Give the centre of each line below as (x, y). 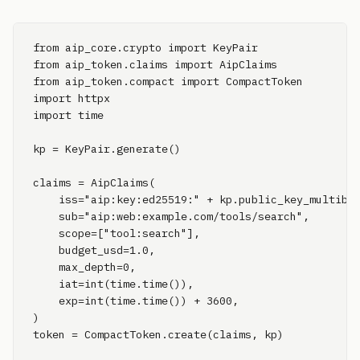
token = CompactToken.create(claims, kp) (158, 334)
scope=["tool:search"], (117, 233)
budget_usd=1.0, (94, 250)
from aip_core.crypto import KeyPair (145, 47)
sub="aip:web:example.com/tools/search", (171, 216)
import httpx (72, 98)
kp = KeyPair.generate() (107, 149)
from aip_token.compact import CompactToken (168, 81)
